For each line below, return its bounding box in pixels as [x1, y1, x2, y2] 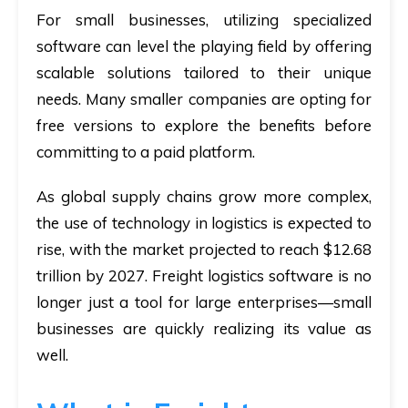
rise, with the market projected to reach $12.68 [36, 239, 372, 259]
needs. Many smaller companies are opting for [36, 88, 372, 108]
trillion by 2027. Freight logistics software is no [36, 265, 372, 285]
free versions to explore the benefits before [36, 115, 372, 135]
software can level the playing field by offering [36, 36, 372, 56]
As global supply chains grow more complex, [36, 186, 372, 206]
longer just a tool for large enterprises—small [36, 291, 372, 311]
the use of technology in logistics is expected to [36, 212, 372, 232]
